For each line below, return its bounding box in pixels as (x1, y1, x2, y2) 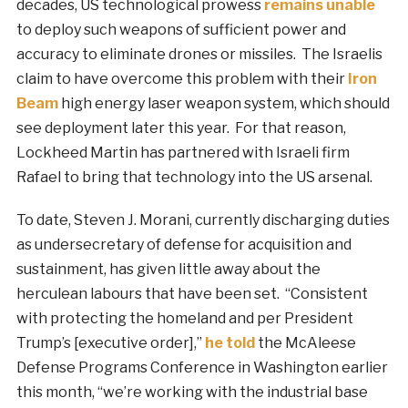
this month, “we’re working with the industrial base (15, 383, 368, 402)
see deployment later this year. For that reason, (15, 119, 346, 138)
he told (204, 334, 255, 352)
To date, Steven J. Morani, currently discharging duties (15, 211, 390, 229)
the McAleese (254, 334, 356, 352)
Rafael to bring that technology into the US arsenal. (15, 168, 372, 187)
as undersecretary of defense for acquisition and (15, 236, 352, 254)
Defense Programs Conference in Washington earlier (15, 359, 388, 377)
